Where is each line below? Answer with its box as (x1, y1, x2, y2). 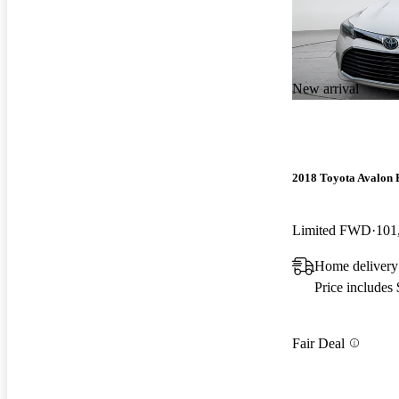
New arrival (292, 80, 359, 96)
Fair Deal (292, 335, 345, 351)
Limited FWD (292, 223, 371, 239)
